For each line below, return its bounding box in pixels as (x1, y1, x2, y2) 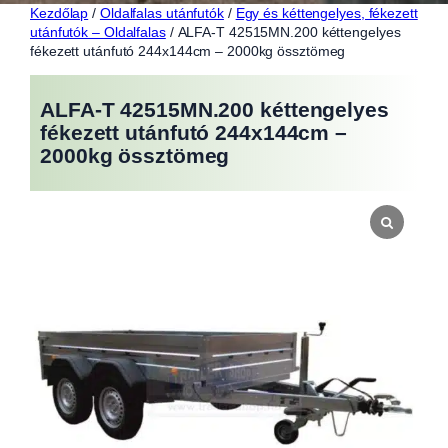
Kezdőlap (30, 4, 89, 21)
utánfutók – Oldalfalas (30, 23, 166, 40)
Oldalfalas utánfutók (99, 4, 224, 21)
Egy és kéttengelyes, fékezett (235, 4, 418, 21)
